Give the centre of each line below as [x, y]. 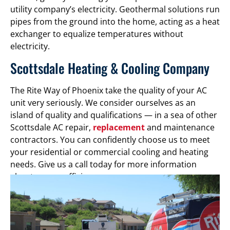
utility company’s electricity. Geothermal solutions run [115, 9]
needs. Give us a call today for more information [103, 164]
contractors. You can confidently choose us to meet [110, 139]
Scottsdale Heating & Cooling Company [110, 68]
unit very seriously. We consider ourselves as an [103, 102]
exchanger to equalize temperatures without [97, 34]
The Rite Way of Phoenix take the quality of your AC [109, 90]
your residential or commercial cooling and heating [109, 152]
